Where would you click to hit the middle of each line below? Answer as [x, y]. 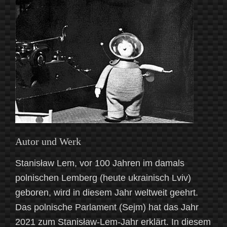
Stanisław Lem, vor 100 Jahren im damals [100, 163]
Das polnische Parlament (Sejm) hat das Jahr [107, 207]
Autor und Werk [48, 142]
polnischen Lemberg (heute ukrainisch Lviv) [103, 178]
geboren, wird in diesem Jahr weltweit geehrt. [107, 193]
